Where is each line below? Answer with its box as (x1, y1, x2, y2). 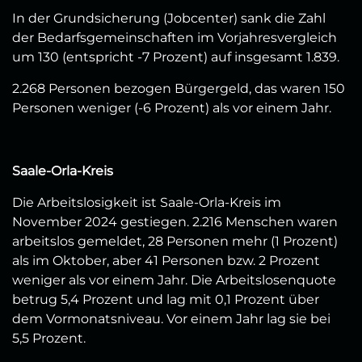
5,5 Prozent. (12, 330, 86, 347)
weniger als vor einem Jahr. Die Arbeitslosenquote (12, 272, 336, 288)
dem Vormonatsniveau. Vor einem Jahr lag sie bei (12, 311, 330, 327)
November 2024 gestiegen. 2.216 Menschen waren (12, 214, 338, 230)
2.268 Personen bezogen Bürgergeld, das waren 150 (12, 81, 345, 97)
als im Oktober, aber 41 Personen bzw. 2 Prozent (12, 253, 320, 269)
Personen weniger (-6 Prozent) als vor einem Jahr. (12, 100, 331, 116)
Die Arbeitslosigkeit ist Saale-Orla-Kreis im (12, 195, 281, 211)
